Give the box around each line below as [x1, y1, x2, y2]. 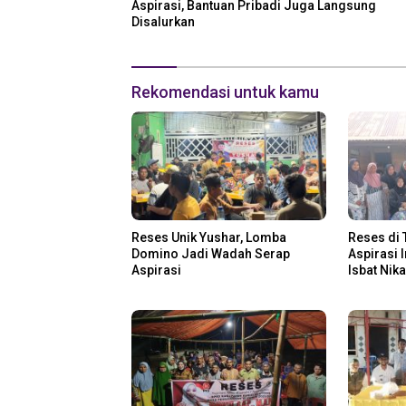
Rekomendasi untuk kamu [131, 82, 319, 102]
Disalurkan [131, 14, 195, 30]
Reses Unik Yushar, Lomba [131, 230, 286, 246]
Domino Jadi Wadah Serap [131, 246, 290, 262]
